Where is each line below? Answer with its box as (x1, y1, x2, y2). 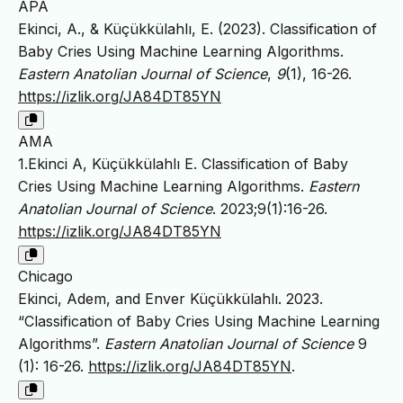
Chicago (18, 266, 73, 285)
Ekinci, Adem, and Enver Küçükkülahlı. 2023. (18, 289, 323, 308)
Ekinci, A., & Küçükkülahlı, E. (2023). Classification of (18, 19, 377, 38)
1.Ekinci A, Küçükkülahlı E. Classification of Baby (18, 154, 348, 173)
